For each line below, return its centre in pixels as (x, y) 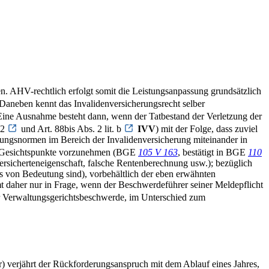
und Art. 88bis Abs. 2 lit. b (72, 129)
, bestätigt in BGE (213, 153)
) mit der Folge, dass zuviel (207, 129)
